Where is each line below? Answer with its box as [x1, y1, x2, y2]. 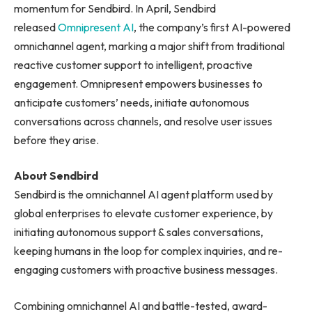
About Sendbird [14, 169, 98, 183]
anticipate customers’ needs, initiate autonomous [14, 95, 249, 109]
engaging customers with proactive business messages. [14, 263, 278, 277]
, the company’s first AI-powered [134, 19, 290, 34]
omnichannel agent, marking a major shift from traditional [14, 38, 285, 53]
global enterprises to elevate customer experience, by [14, 206, 273, 221]
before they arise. [14, 132, 99, 147]
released [14, 19, 56, 34]
